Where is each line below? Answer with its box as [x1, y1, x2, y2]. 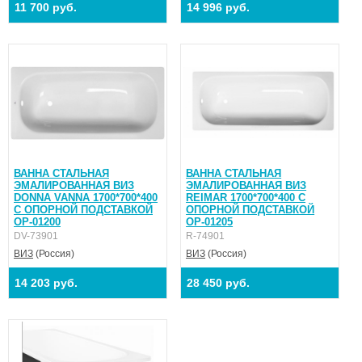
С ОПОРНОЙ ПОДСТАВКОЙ [14, 203, 153, 216]
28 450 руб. [187, 276, 250, 289]
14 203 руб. [15, 276, 78, 289]
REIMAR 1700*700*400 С [186, 191, 306, 204]
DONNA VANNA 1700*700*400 [14, 191, 158, 204]
